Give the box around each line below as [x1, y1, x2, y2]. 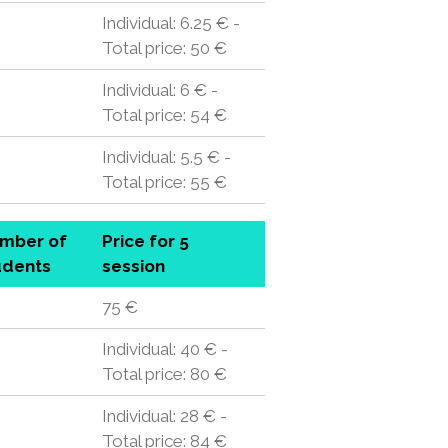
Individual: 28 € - [101, 406, 227, 426]
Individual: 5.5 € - [101, 147, 231, 167]
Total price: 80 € [101, 364, 227, 384]
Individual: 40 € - [101, 339, 228, 359]
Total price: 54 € [101, 105, 227, 125]
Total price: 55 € [101, 172, 227, 192]
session [101, 256, 165, 276]
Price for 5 [101, 231, 189, 251]
